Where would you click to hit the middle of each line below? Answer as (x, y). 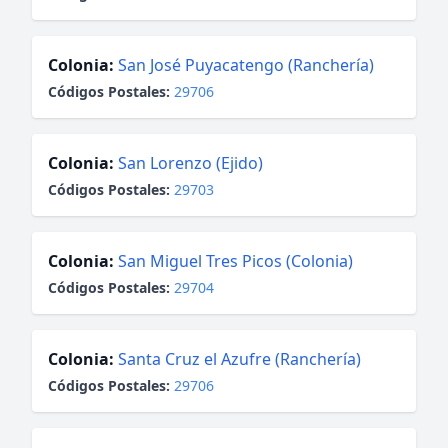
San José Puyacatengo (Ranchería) (246, 65)
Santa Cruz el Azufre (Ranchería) (239, 359)
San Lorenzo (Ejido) (190, 163)
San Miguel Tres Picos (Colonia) (235, 261)
